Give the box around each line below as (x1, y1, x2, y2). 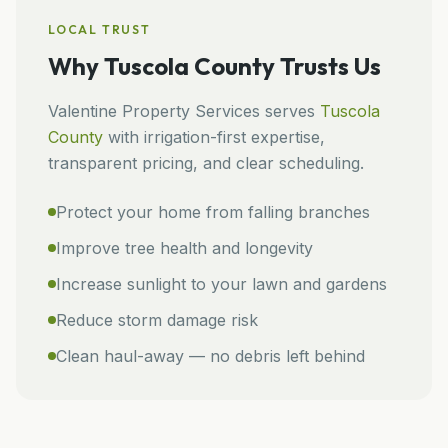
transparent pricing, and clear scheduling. (48, 152, 364, 173)
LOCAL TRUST (48, 21, 151, 37)
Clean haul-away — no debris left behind (56, 345, 365, 366)
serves (260, 100, 320, 121)
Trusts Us (275, 50, 381, 81)
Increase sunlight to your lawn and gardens (56, 273, 387, 294)
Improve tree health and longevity (56, 237, 313, 258)
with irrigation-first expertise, (103, 126, 325, 147)
